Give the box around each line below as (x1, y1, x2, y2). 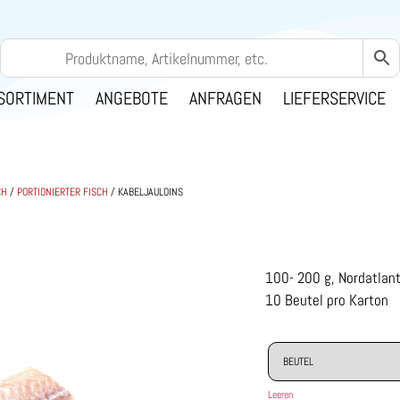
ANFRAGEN (189, 87, 262, 111)
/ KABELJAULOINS (108, 185, 183, 200)
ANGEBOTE (96, 87, 168, 111)
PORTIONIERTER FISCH (17, 185, 108, 200)
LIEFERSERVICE (283, 87, 386, 111)
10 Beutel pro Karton (265, 289, 388, 310)
